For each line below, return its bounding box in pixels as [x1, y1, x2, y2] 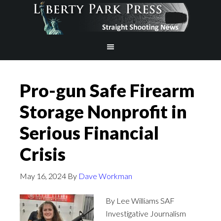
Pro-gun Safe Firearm [20, 79, 195, 101]
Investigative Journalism [106, 209, 186, 218]
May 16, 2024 [20, 171, 66, 181]
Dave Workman [78, 171, 132, 181]
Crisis [20, 143, 66, 165]
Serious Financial [20, 122, 159, 144]
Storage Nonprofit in [20, 101, 187, 122]
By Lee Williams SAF [106, 196, 175, 205]
